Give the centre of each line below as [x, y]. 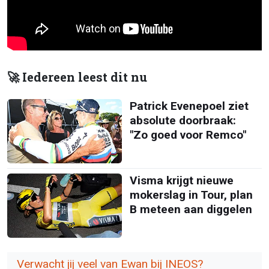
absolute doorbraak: [183, 120]
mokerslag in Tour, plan [191, 195]
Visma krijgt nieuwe [181, 180]
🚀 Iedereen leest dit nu [77, 77]
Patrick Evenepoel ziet [189, 106]
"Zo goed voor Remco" [188, 134]
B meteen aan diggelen [191, 209]
